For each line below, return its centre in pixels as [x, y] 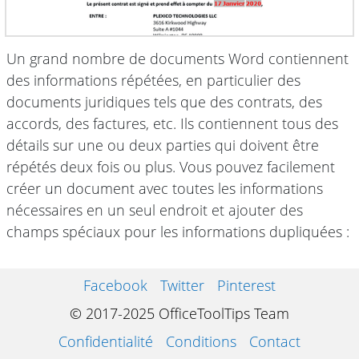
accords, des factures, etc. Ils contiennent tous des [172, 123]
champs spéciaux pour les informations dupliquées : [178, 231]
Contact [275, 341]
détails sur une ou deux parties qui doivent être [163, 145]
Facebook [115, 285]
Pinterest [246, 285]
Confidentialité [106, 341]
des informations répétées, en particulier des [153, 80]
